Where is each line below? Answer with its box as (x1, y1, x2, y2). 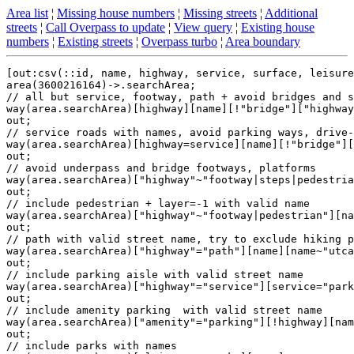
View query (174, 21, 232, 34)
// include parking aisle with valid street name (6, 269, 303, 281)
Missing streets (183, 6, 257, 20)
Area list (6, 6, 48, 20)
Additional (265, 6, 318, 20)
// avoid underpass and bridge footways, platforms (6, 162, 316, 174)
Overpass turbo (141, 35, 217, 48)
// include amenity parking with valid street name (6, 304, 322, 316)
